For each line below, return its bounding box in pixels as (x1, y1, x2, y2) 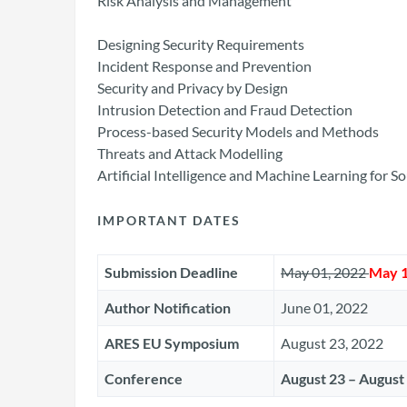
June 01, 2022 (281, 298, 368, 316)
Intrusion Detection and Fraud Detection (97, 101, 352, 118)
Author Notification (104, 298, 231, 316)
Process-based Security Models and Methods (97, 123, 379, 140)
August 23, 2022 (281, 333, 383, 352)
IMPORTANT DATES (97, 213, 241, 228)
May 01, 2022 (281, 263, 369, 281)
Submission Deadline (104, 263, 238, 281)
